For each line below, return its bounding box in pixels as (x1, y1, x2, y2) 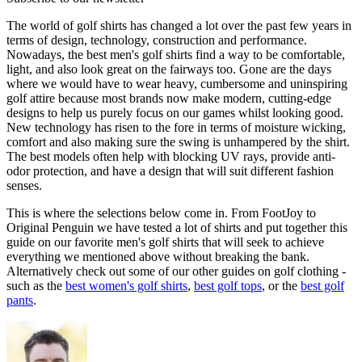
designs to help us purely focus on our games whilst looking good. (6, 106, 343, 120)
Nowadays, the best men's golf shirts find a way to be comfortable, (6, 48, 345, 62)
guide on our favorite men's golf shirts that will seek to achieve (6, 235, 324, 250)
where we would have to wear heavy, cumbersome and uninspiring (6, 77, 347, 91)
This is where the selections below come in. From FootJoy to (6, 206, 316, 221)
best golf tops (194, 279, 262, 293)
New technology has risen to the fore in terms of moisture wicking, (6, 120, 346, 135)
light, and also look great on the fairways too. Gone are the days (6, 62, 331, 77)
